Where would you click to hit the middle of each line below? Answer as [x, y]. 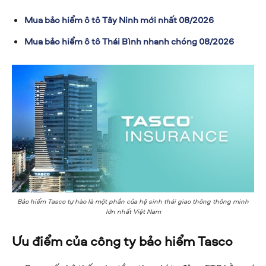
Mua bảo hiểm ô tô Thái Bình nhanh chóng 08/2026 [129, 42]
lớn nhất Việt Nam [133, 211]
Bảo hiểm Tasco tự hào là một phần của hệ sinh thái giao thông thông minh [133, 201]
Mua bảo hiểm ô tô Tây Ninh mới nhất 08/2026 [119, 20]
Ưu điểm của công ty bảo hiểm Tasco [122, 241]
